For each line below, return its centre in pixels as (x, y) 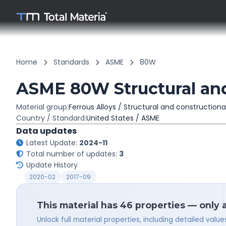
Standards (71, 62)
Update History (52, 165)
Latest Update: (53, 143)
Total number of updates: (73, 154)
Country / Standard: (51, 118)
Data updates (46, 131)
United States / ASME (123, 118)
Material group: (42, 107)
